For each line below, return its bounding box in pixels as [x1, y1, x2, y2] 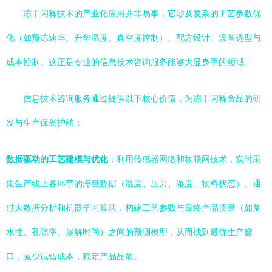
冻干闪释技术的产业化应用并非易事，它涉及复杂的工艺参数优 [23, 8, 261, 18]
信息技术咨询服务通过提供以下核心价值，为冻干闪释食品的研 [23, 93, 261, 103]
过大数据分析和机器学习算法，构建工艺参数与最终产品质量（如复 [6, 203, 261, 212]
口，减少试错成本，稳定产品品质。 [6, 251, 142, 261]
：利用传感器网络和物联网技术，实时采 [108, 154, 261, 164]
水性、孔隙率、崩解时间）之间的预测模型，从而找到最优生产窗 [6, 227, 253, 237]
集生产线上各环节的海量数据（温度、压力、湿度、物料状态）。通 [6, 178, 261, 188]
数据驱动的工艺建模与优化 [6, 154, 108, 164]
